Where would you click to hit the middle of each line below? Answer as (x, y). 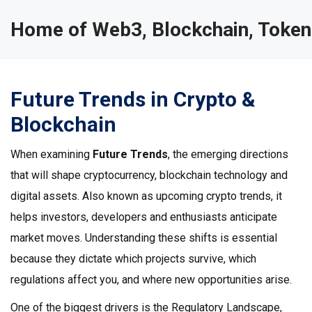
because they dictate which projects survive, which (133, 259)
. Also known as (117, 196)
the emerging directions (231, 154)
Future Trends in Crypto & (133, 99)
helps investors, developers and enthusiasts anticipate (144, 217)
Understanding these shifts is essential (180, 238)
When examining (52, 154)
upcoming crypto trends (213, 196)
